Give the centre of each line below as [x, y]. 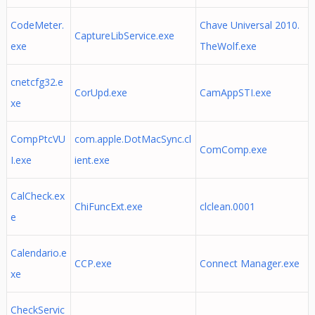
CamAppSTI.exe [235, 92]
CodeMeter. [37, 25]
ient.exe [92, 160]
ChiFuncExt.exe [108, 206]
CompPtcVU [38, 139]
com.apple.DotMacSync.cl [133, 139]
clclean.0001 [227, 206]
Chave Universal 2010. [249, 25]
